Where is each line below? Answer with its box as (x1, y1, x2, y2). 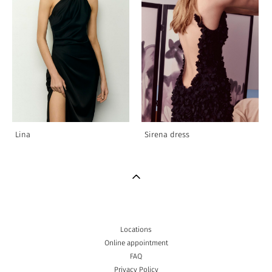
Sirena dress (144, 131, 189, 139)
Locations (120, 226, 152, 233)
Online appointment (104, 239, 168, 246)
